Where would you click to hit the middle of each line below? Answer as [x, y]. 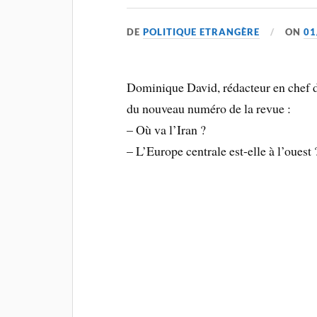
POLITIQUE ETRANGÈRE [202, 31]
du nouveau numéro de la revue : [209, 108]
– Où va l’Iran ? [167, 129]
